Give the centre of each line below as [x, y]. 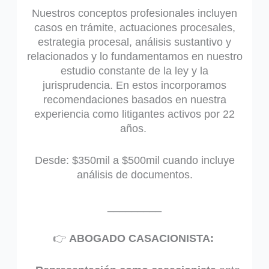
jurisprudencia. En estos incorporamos [134, 86]
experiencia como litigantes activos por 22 [134, 114]
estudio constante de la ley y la [134, 71]
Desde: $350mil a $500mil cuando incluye [134, 161]
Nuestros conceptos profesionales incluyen [134, 14]
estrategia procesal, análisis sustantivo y [134, 42]
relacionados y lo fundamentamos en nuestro [134, 57]
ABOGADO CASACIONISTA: [143, 238]
